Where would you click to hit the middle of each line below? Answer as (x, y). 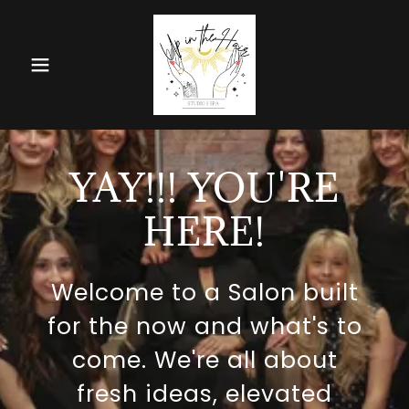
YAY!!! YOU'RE (204, 188)
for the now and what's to (204, 326)
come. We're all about (204, 360)
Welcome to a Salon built (204, 293)
